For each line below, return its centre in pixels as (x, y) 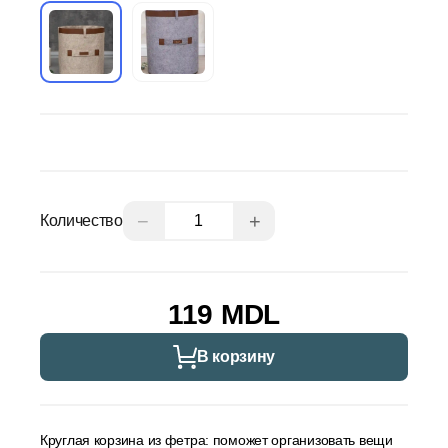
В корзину (236, 356)
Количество (81, 220)
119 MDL (224, 314)
